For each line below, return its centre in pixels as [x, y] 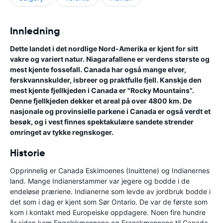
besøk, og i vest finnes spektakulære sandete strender [102, 121]
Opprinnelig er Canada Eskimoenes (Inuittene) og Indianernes [110, 170]
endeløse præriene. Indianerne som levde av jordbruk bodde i [110, 191]
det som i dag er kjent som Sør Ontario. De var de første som [109, 202]
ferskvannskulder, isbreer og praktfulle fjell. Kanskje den [106, 80]
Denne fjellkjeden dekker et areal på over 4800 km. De [101, 101]
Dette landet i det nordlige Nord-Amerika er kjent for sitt [104, 48]
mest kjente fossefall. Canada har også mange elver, [98, 69]
